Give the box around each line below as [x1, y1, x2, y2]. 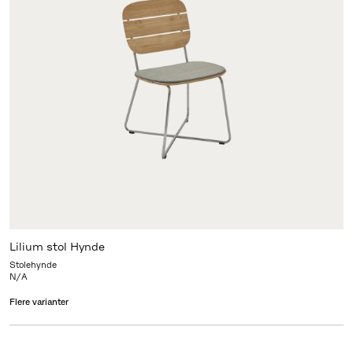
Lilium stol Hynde [9, 240, 105, 254]
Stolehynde [9, 260, 57, 270]
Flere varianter [9, 297, 69, 307]
